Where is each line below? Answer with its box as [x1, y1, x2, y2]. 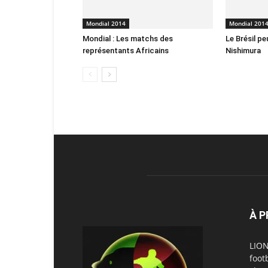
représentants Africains [83, 46, 169, 55]
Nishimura [226, 46, 261, 55]
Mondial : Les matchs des [83, 34, 173, 43]
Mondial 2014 [86, 19, 126, 28]
